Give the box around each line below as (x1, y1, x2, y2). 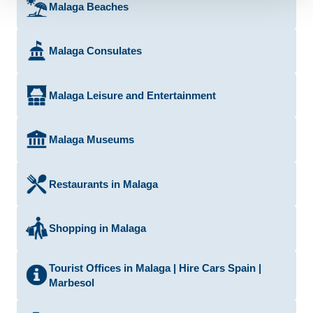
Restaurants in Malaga (49, 177, 159, 190)
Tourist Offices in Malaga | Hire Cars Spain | (49, 261, 262, 274)
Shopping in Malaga (49, 222, 147, 235)
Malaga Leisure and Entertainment (49, 89, 217, 101)
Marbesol (49, 276, 95, 289)
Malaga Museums (49, 133, 135, 146)
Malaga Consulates (49, 45, 143, 57)
